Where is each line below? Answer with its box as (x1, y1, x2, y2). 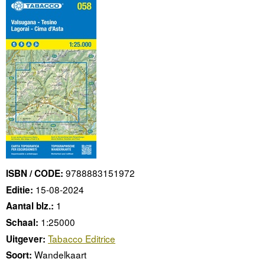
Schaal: (6, 216, 38, 229)
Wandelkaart (34, 248, 86, 261)
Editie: (6, 183, 33, 196)
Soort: (6, 248, 32, 262)
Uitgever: (6, 232, 46, 245)
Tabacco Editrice (48, 231, 115, 245)
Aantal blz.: (6, 199, 54, 213)
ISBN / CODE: (6, 166, 63, 180)
